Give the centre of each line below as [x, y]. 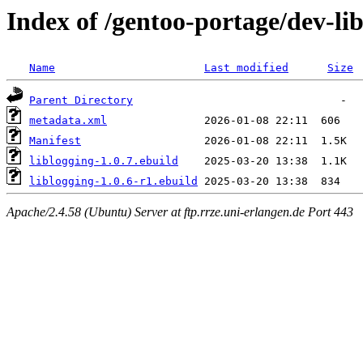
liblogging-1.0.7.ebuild [104, 161]
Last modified [246, 68]
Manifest [55, 141]
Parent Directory [81, 100]
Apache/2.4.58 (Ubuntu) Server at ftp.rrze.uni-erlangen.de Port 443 [180, 211]
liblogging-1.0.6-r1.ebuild [113, 181]
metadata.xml [68, 121]
